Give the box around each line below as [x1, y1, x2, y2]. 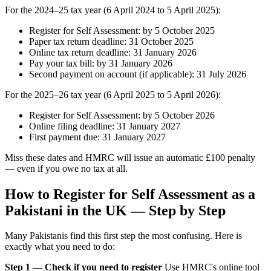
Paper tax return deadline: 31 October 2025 [29, 36, 194, 47]
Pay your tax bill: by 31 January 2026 [29, 57, 172, 68]
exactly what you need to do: [5, 241, 115, 252]
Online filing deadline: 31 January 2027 [29, 120, 180, 131]
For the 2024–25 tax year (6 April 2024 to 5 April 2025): [5, 4, 221, 15]
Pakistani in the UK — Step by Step [5, 202, 226, 218]
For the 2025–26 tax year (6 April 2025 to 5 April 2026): [5, 89, 221, 100]
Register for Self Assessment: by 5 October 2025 [29, 25, 215, 36]
